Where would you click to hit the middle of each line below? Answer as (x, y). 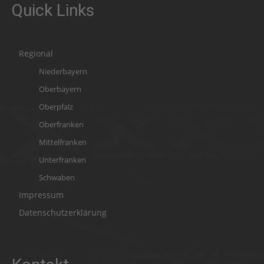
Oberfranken (61, 125)
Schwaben (57, 178)
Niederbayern (63, 72)
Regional (36, 54)
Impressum (41, 195)
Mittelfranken (63, 142)
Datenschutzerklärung (63, 213)
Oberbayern (60, 89)
